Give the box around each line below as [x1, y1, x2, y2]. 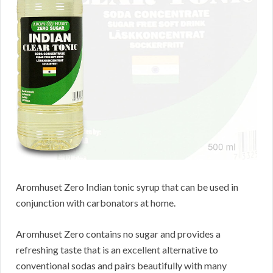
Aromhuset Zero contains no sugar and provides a [16, 227, 221, 239]
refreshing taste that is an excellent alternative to [16, 243, 218, 255]
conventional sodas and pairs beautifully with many [16, 259, 227, 271]
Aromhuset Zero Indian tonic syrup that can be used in [16, 180, 238, 193]
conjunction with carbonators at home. [16, 196, 175, 208]
